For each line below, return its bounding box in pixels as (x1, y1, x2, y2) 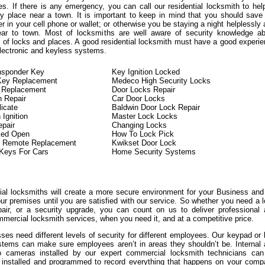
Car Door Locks (112, 94, 165, 103)
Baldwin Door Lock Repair (112, 103, 200, 112)
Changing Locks (112, 121, 167, 130)
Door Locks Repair (112, 85, 175, 94)
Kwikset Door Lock (112, 138, 176, 147)
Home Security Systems (112, 147, 196, 156)
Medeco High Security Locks (112, 76, 211, 85)
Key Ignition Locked (112, 67, 180, 76)
